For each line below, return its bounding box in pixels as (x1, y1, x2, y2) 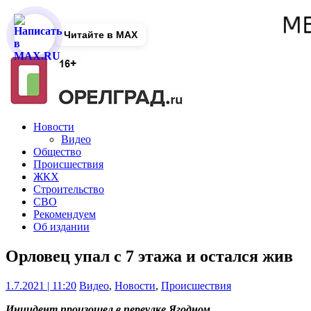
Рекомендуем (33, 208, 96, 221)
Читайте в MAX (64, 29, 137, 40)
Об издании (33, 221, 90, 233)
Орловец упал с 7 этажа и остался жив (6, 247, 293, 266)
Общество (33, 146, 81, 158)
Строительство (33, 183, 104, 196)
